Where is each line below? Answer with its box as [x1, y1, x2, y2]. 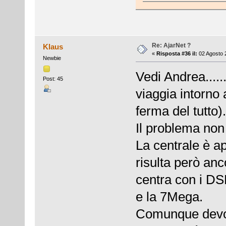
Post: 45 [42, 75, 63, 82]
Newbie [42, 55, 61, 62]
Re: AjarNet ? [151, 42, 191, 49]
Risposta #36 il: [156, 50, 197, 57]
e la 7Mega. [135, 189, 203, 205]
